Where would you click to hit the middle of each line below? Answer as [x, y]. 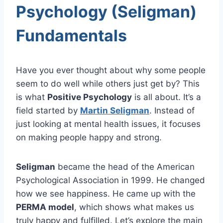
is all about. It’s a [167, 97]
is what [32, 97]
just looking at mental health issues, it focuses [108, 124]
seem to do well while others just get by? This [108, 83]
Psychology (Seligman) [106, 11]
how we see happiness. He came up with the [106, 193]
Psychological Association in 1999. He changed [111, 180]
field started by [48, 110]
